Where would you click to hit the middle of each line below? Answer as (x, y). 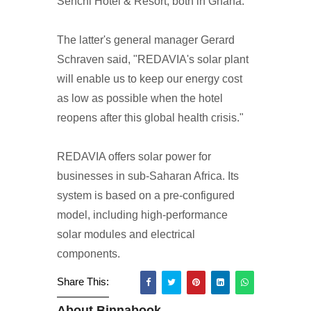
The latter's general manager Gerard (146, 40)
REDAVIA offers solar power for (134, 157)
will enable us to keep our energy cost (150, 79)
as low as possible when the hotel (140, 98)
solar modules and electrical (126, 234)
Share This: (83, 281)
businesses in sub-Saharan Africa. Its (148, 176)
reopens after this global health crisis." (150, 118)
